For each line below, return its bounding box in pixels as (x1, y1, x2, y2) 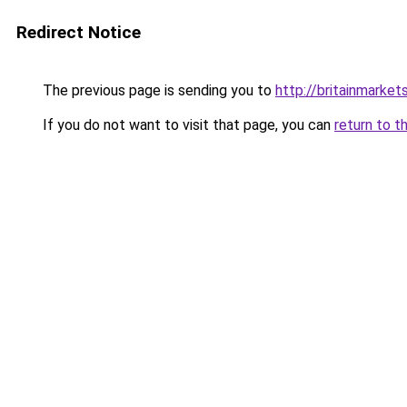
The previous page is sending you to (39, 82, 275, 99)
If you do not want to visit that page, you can (39, 116, 334, 134)
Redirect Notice (16, 22, 141, 43)
